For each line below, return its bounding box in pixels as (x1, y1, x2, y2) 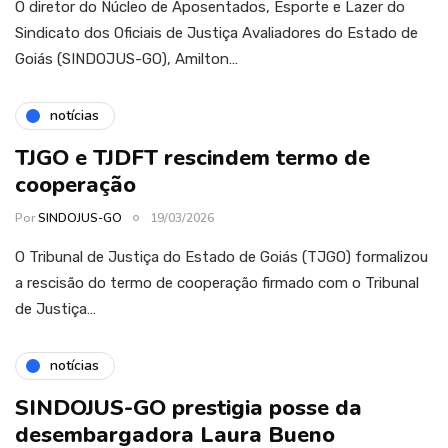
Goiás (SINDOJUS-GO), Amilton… (15, 49, 238, 68)
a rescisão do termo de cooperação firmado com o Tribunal (15, 273, 419, 292)
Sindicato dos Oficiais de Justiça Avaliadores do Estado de (15, 23, 418, 42)
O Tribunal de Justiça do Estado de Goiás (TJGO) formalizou (15, 247, 428, 266)
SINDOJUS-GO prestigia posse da (15, 392, 362, 423)
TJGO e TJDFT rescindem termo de (15, 142, 370, 173)
